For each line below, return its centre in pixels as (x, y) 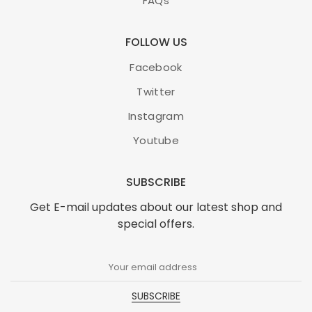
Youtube (156, 140)
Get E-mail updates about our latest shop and (156, 207)
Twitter (156, 91)
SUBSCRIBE (156, 182)
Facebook (156, 67)
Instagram (156, 116)
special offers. (156, 224)
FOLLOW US (156, 42)
